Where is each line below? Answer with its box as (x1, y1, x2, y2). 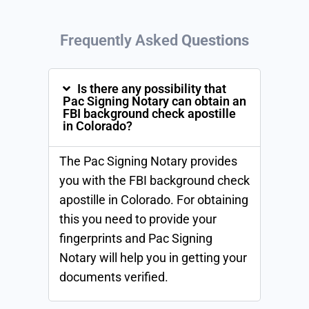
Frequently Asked (60, 31, 181, 49)
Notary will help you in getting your (59, 250, 247, 265)
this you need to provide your (59, 212, 217, 226)
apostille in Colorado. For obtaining (59, 192, 248, 207)
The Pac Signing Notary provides (59, 154, 237, 168)
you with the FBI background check (59, 173, 250, 188)
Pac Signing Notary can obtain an (63, 94, 246, 108)
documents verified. (59, 270, 168, 284)
